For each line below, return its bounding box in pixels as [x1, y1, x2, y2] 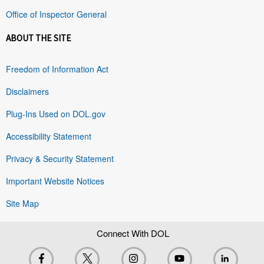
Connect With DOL [96, 226, 169, 239]
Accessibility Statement [6, 130, 91, 142]
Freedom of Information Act [6, 62, 108, 75]
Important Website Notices [6, 174, 104, 187]
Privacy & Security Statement [6, 152, 114, 164]
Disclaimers [6, 85, 49, 97]
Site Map [6, 197, 39, 209]
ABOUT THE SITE [6, 32, 71, 44]
